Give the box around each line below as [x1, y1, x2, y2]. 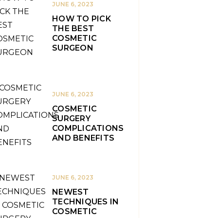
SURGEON [52, 43, 93, 53]
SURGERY [52, 114, 91, 123]
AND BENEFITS [52, 133, 114, 143]
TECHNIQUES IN [52, 197, 119, 206]
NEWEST [52, 187, 89, 197]
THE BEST [52, 24, 94, 33]
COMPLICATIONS [52, 124, 124, 133]
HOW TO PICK [52, 14, 111, 23]
